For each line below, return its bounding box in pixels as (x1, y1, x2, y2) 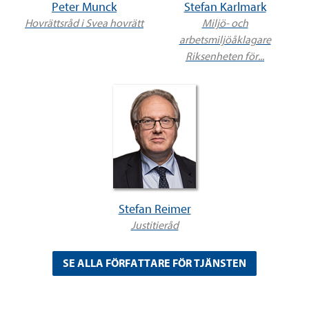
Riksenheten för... (186, 50, 264, 63)
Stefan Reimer (118, 202, 191, 217)
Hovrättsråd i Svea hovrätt (25, 17, 143, 30)
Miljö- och (201, 17, 248, 30)
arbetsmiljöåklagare (179, 34, 271, 47)
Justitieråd (130, 219, 179, 232)
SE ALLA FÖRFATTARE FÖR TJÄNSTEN (63, 257, 246, 270)
